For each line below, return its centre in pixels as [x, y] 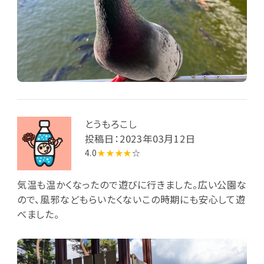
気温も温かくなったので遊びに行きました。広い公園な [132, 184]
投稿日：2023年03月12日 [140, 138]
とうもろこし [111, 123]
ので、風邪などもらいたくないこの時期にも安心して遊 [131, 199]
